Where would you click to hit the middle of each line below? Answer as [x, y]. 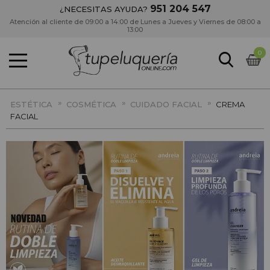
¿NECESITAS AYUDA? [105, 9]
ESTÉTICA [31, 104]
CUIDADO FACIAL [166, 104]
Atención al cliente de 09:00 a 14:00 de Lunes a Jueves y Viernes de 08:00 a [135, 22]
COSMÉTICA [91, 104]
